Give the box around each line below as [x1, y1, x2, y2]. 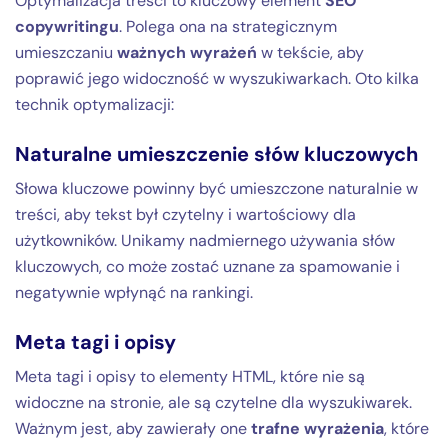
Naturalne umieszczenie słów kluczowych [15, 140, 418, 167]
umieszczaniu [15, 41, 117, 63]
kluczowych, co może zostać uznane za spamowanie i [15, 255, 400, 277]
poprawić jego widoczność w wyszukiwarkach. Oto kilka [15, 67, 419, 89]
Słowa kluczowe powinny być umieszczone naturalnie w [15, 177, 418, 199]
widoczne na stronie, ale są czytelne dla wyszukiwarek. [15, 391, 412, 413]
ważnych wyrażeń [117, 41, 257, 63]
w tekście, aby [257, 41, 364, 63]
